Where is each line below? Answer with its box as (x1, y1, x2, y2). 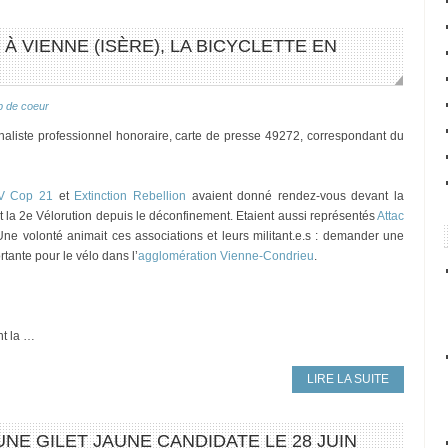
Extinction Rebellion (74, 189, 186, 203)
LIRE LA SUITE (307, 372, 389, 386)
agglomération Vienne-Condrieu (138, 249, 314, 263)
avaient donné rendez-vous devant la (185, 189, 404, 203)
